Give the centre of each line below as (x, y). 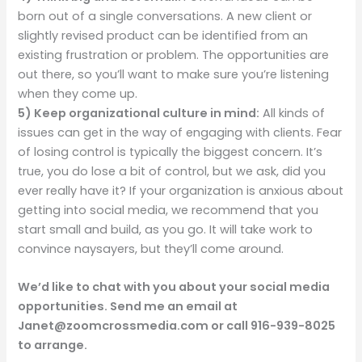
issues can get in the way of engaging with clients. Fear (180, 133)
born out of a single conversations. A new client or (165, 17)
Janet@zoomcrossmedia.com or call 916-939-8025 (177, 326)
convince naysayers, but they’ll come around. (151, 249)
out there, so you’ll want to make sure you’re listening (174, 75)
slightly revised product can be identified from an (163, 36)
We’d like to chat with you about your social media (174, 287)
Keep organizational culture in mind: (147, 114)
